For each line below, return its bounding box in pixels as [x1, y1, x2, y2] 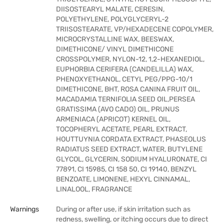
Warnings [10, 205, 39, 213]
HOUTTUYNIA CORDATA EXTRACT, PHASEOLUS [56, 135, 206, 143]
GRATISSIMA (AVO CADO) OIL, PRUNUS [56, 105, 179, 113]
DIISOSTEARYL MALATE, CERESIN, [56, 5, 164, 13]
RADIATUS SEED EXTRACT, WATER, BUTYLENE [56, 145, 202, 153]
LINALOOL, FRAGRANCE [56, 185, 132, 193]
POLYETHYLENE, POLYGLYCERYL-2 [56, 15, 168, 23]
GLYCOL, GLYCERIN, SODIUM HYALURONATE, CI [56, 155, 207, 163]
